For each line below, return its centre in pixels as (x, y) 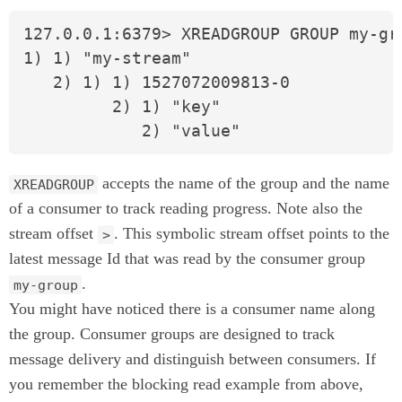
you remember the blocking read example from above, (186, 385)
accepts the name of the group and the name (244, 184)
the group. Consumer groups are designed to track (172, 334)
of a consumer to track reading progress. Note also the (186, 209)
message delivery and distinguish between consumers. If (192, 359)
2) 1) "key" (122, 107)
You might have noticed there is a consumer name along (192, 309)
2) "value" (132, 131)
